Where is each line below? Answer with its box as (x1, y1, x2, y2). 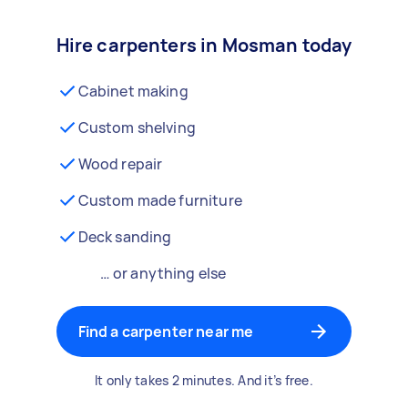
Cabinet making (77, 81, 189, 101)
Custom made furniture (77, 190, 242, 210)
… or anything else (99, 263, 227, 283)
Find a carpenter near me (77, 321, 254, 342)
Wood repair (77, 154, 163, 174)
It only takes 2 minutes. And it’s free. (95, 372, 313, 389)
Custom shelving (77, 117, 196, 138)
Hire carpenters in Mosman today (56, 33, 352, 57)
